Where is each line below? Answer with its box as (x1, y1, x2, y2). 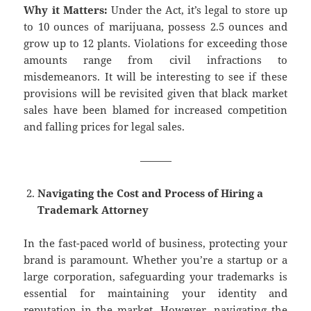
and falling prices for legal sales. (24, 119, 185, 134)
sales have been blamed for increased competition (24, 103, 287, 117)
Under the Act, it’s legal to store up (110, 3, 287, 17)
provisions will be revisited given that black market (24, 86, 287, 101)
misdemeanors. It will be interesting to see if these (24, 69, 287, 84)
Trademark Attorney (37, 203, 149, 217)
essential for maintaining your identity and (24, 286, 287, 301)
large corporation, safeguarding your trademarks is (24, 269, 287, 284)
